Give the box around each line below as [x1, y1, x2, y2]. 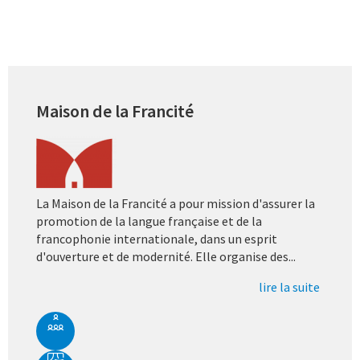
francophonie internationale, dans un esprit [36, 231, 277, 247]
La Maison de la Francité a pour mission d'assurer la [36, 195, 315, 212]
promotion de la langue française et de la [36, 213, 262, 230]
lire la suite [259, 279, 320, 296]
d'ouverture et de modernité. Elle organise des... [36, 248, 296, 265]
